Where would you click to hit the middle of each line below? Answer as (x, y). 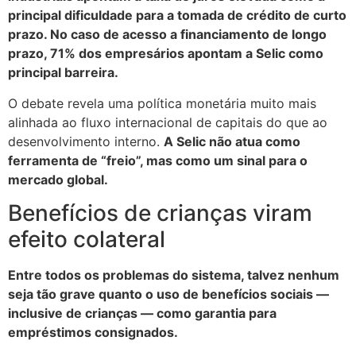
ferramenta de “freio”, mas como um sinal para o (158, 160)
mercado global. (58, 179)
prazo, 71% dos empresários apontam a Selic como (166, 54)
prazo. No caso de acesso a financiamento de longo (167, 35)
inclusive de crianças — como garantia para (142, 313)
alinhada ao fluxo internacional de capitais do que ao (168, 122)
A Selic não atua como (232, 141)
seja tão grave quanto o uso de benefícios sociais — (168, 294)
